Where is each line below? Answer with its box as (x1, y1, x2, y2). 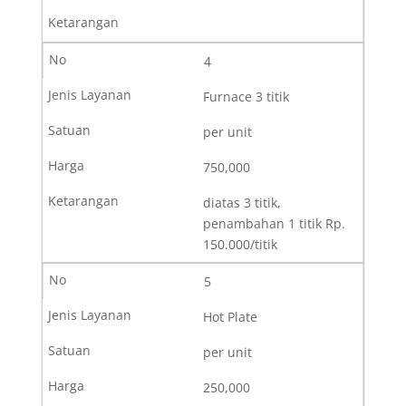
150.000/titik (202, 235, 277, 253)
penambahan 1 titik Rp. (202, 214, 345, 232)
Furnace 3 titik (202, 87, 289, 105)
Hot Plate (202, 307, 257, 325)
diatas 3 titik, (202, 193, 281, 211)
